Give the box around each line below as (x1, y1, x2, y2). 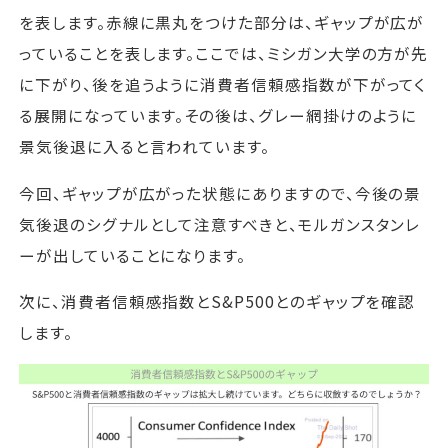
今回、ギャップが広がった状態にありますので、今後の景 (19, 181, 422, 204)
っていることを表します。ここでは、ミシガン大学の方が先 (19, 42, 429, 65)
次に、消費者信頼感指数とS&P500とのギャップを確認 (19, 290, 416, 313)
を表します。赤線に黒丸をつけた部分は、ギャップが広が (19, 11, 425, 34)
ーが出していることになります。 (19, 243, 247, 266)
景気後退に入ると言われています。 (19, 135, 271, 158)
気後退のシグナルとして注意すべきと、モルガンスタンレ (19, 212, 421, 235)
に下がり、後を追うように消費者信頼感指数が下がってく (19, 73, 427, 96)
